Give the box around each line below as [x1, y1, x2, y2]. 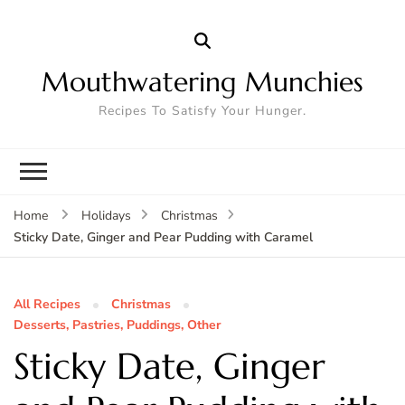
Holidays [80, 206, 131, 224]
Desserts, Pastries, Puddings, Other [14, 316, 221, 334]
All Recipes [14, 295, 80, 313]
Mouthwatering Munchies [42, 64, 363, 99]
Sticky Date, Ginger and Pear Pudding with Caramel [14, 228, 313, 246]
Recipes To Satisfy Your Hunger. [99, 101, 306, 119]
